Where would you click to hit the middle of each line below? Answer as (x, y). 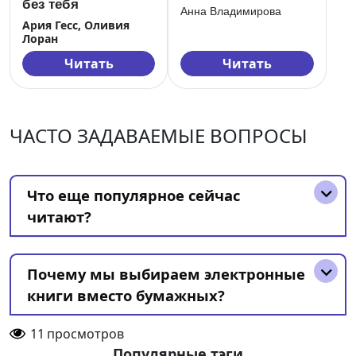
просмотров (85, 334)
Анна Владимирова (231, 12)
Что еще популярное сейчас (133, 195)
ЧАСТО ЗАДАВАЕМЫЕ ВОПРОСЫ (159, 136)
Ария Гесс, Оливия (76, 25)
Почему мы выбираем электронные (166, 274)
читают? (59, 217)
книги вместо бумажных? (126, 296)
